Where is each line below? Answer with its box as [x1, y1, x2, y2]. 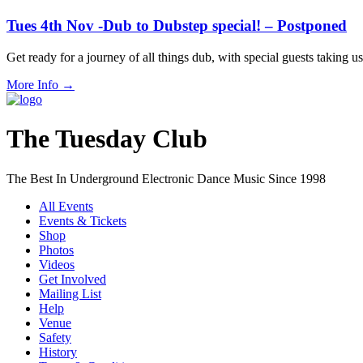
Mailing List [39, 286, 101, 301]
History [39, 344, 77, 359]
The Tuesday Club [6, 124, 207, 154]
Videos [39, 257, 75, 271]
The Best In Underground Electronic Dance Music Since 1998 [6, 171, 326, 186]
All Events [39, 199, 93, 213]
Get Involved [39, 271, 106, 286]
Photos [39, 242, 74, 257]
